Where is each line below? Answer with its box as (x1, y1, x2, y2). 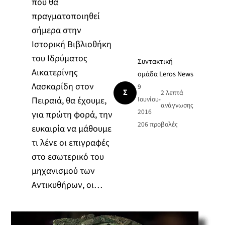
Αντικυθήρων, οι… (31, 178, 102, 191)
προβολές (148, 119, 178, 129)
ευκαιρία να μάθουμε (31, 122, 111, 135)
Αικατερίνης (31, 66, 78, 79)
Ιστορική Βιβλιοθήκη (31, 38, 111, 51)
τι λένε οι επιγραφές (31, 136, 109, 149)
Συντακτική (138, 56, 173, 67)
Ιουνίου (138, 94, 159, 104)
